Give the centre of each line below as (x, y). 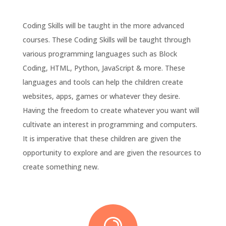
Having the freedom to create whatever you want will (111, 110)
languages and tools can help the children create (103, 82)
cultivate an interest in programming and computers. (110, 124)
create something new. (61, 166)
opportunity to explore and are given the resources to (112, 152)
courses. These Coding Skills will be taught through (106, 39)
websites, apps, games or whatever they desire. (101, 96)
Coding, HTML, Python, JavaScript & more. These (104, 68)
